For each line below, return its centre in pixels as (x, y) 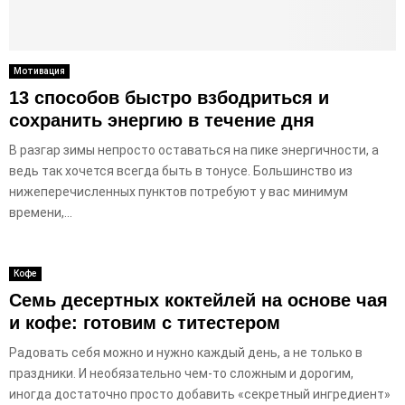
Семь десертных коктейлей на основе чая (198, 300)
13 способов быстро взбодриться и (169, 97)
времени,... (41, 212)
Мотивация (39, 71)
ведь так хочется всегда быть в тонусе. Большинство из (181, 170)
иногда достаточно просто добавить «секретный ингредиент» (200, 394)
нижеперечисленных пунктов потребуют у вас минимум (179, 191)
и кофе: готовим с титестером (145, 322)
